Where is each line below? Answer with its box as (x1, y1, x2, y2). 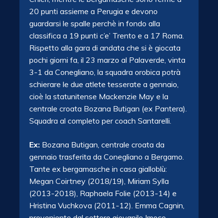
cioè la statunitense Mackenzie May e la (29, 91, 168, 102)
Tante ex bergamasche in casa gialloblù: (29, 164, 167, 174)
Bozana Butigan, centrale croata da (42, 140, 164, 150)
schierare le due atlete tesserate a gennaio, (29, 79, 179, 90)
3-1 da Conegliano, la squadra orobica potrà (29, 67, 181, 77)
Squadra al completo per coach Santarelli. (29, 116, 171, 126)
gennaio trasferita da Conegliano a (29, 152, 151, 162)
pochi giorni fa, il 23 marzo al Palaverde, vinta (29, 55, 185, 65)
